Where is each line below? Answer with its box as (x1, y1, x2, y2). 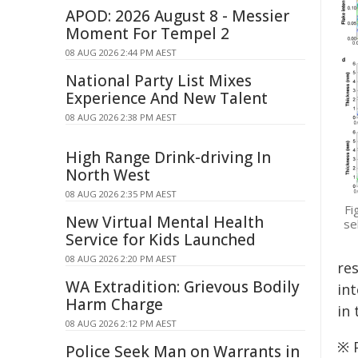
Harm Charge (66, 294, 163, 315)
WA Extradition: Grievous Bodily (66, 276, 300, 297)
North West (66, 165, 150, 185)
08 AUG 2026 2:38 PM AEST (66, 111, 177, 123)
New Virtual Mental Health (66, 212, 264, 233)
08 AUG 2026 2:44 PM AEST (66, 46, 177, 58)
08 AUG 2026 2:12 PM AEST (66, 317, 177, 329)
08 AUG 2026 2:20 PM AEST (66, 253, 177, 265)
